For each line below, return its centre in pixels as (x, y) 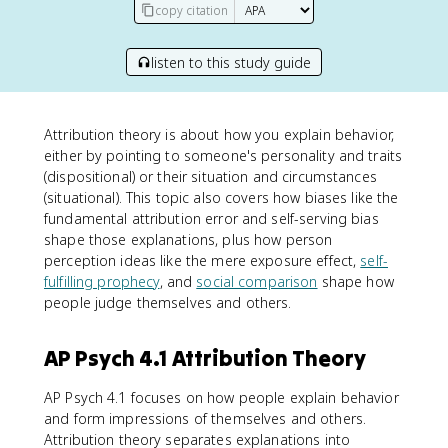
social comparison (257, 281)
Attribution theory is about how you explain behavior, (219, 134)
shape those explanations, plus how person (188, 239)
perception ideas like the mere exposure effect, (202, 260)
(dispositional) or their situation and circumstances (210, 176)
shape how (355, 281)
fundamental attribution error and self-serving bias (211, 218)
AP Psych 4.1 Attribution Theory (205, 358)
